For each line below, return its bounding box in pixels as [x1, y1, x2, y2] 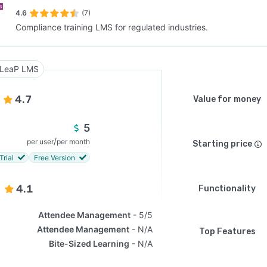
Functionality [198, 184, 256, 194]
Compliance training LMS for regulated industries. [15, 22, 208, 32]
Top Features [198, 226, 256, 237]
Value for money [193, 94, 261, 104]
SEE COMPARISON [96, 54, 165, 64]
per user [27, 137, 54, 146]
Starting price [193, 139, 252, 149]
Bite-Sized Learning [49, 238, 130, 249]
